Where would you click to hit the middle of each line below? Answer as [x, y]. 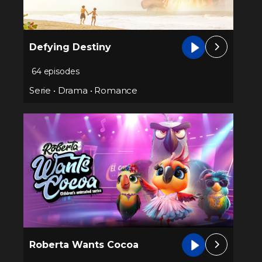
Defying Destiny [70, 47]
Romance [116, 90]
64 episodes [56, 71]
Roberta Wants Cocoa [84, 244]
